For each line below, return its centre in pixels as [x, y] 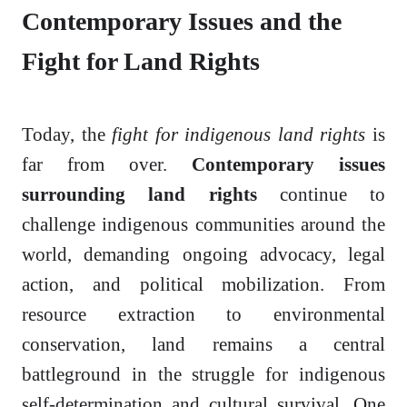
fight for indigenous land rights [239, 134]
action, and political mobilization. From [203, 284]
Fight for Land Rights [141, 62]
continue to [321, 194]
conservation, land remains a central [203, 344]
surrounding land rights [139, 194]
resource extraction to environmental [203, 314]
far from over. [107, 164]
